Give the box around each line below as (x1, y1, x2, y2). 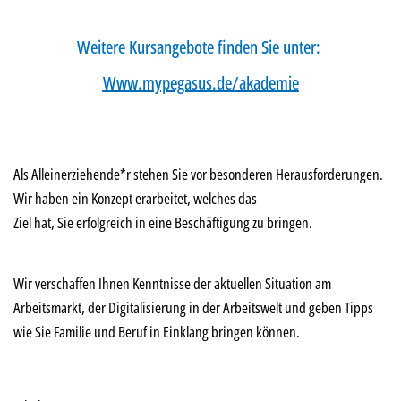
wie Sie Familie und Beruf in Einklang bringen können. (13, 321, 300, 343)
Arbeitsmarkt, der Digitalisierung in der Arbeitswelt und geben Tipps (13, 297, 373, 319)
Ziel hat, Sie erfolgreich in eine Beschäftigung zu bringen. (13, 212, 312, 233)
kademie (245, 71, 299, 95)
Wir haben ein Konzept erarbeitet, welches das (13, 188, 257, 209)
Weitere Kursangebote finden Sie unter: (90, 35, 324, 59)
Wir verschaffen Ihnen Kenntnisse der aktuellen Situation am (13, 273, 331, 294)
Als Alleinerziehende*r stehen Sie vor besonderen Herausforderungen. (13, 164, 383, 184)
